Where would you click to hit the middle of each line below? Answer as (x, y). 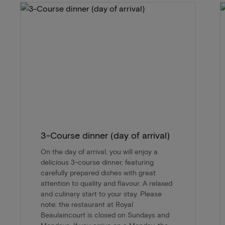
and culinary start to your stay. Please (101, 194)
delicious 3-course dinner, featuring (97, 162)
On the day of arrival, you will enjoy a (99, 152)
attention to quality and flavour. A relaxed (106, 183)
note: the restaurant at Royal (87, 204)
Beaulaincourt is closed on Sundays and (105, 215)
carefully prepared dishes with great (98, 173)
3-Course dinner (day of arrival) (105, 135)
